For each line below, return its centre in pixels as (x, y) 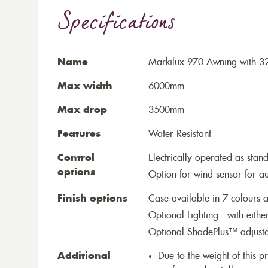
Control (76, 158)
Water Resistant (180, 134)
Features (79, 134)
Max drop (82, 110)
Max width (85, 86)
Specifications (116, 25)
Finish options (92, 199)
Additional (84, 256)
